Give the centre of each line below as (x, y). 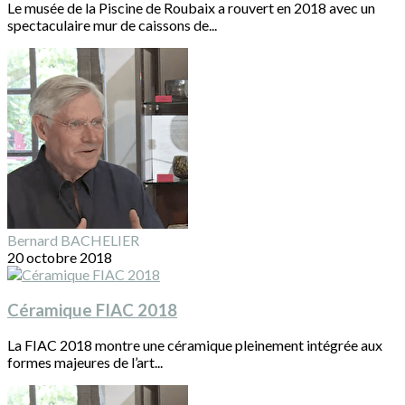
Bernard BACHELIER (73, 240)
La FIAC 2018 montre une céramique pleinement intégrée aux (195, 345)
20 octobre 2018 (60, 257)
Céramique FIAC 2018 (92, 310)
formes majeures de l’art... (85, 363)
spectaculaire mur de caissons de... (112, 24)
